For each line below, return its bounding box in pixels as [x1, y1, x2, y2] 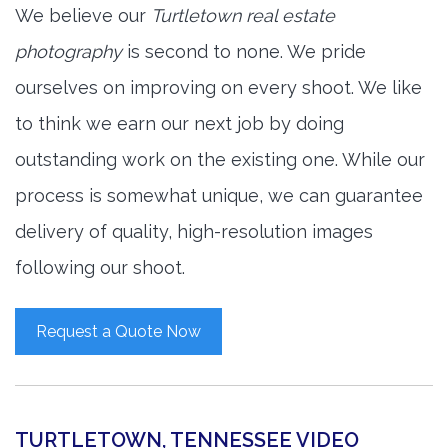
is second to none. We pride [122, 41, 366, 63]
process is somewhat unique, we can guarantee [15, 185, 423, 207]
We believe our [15, 5, 151, 27]
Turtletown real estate [151, 5, 335, 27]
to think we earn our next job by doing [15, 113, 344, 135]
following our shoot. [15, 257, 185, 279]
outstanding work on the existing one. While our [15, 149, 425, 171]
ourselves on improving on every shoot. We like [15, 77, 422, 99]
